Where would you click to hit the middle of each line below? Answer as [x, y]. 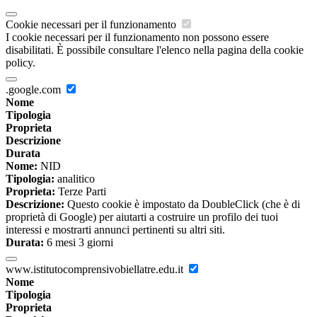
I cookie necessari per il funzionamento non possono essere [137, 38]
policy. [21, 63]
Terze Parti [81, 192]
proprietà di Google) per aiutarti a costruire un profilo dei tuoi [142, 217]
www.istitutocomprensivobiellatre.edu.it [96, 270]
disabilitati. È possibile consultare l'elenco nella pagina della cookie [155, 50]
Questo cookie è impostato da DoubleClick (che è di [182, 204]
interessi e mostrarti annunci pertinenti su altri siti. [115, 230]
